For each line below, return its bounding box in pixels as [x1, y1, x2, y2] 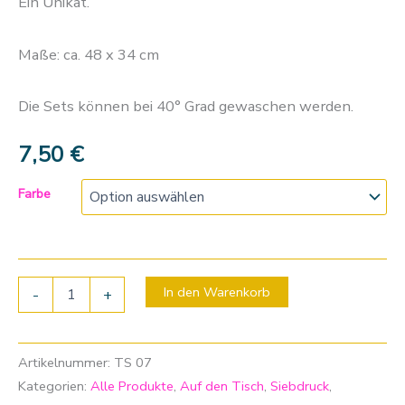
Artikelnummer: [18, 353, 114, 372]
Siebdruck [270, 376, 329, 395]
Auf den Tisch [180, 376, 264, 395]
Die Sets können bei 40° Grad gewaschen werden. [18, 96, 353, 118]
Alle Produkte [90, 376, 174, 395]
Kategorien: [18, 376, 90, 395]
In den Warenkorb [163, 283, 270, 302]
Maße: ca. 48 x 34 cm [18, 43, 159, 65]
